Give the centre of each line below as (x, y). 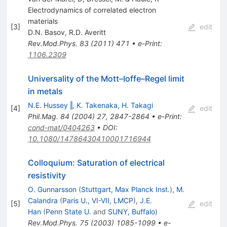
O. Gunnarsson (52, 190)
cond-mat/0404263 (61, 128)
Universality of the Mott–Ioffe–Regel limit (106, 79)
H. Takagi (137, 105)
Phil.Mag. (43, 117)
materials (43, 21)
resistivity (47, 176)
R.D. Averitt (87, 32)
